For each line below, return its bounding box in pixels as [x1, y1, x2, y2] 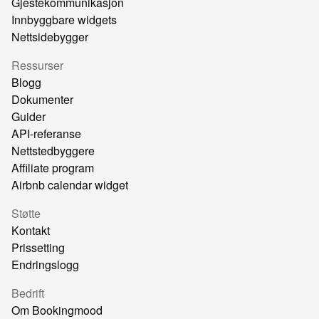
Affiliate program [11, 159, 94, 177]
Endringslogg [11, 256, 79, 273]
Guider [11, 108, 46, 125]
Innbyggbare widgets [11, 11, 117, 28]
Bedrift [11, 285, 44, 302]
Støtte [11, 205, 41, 222]
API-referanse [11, 125, 81, 142]
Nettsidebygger [11, 28, 88, 46]
